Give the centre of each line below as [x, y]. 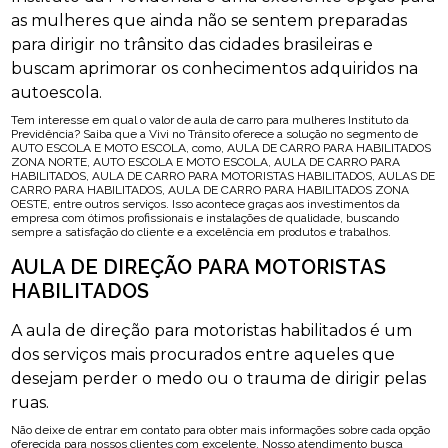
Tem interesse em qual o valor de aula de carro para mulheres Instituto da [210, 120]
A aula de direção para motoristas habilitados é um [212, 330]
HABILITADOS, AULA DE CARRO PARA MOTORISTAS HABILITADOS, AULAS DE [223, 176]
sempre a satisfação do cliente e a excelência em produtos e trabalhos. [201, 232]
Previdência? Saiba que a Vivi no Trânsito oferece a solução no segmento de [215, 134]
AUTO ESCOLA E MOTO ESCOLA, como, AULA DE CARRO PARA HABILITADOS [221, 148]
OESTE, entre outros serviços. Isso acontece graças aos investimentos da [206, 204]
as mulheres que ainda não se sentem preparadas [209, 20]
